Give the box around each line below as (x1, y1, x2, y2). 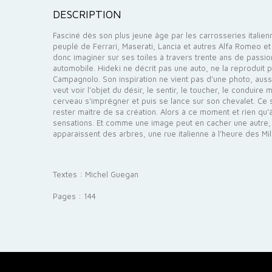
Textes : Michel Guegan (53, 169, 138, 179)
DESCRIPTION (53, 8, 121, 21)
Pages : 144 (53, 191, 96, 201)
